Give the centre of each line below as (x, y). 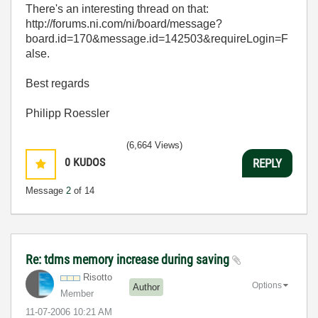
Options (267, 285)
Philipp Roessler (67, 113)
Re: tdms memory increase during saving (129, 259)
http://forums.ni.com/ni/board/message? (124, 24)
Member (77, 294)
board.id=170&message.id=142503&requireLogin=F (157, 39)
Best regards (57, 83)
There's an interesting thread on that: (117, 9)
